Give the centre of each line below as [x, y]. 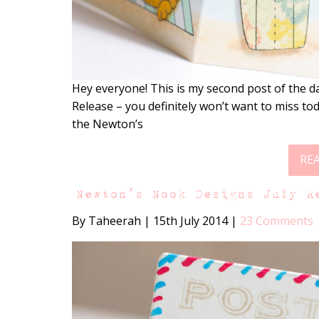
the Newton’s [107, 124]
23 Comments [276, 220]
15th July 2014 [190, 220]
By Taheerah [108, 220]
